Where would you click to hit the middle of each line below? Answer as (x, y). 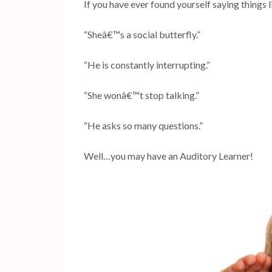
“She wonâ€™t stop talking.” (141, 95)
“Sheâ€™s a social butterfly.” (142, 34)
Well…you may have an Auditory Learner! (168, 156)
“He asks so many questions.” (143, 125)
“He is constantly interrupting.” (147, 65)
